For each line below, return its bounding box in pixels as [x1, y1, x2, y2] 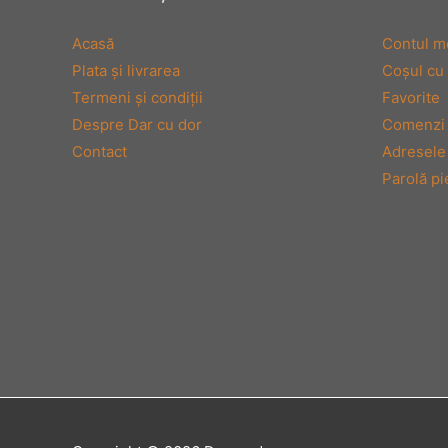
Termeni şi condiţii [72, 88, 203, 108]
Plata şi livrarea [72, 61, 180, 81]
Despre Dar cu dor [72, 115, 202, 135]
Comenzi [382, 115, 445, 135]
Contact [72, 142, 127, 162]
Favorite [382, 88, 440, 108]
